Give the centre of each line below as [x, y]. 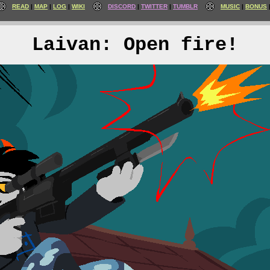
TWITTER [154, 6]
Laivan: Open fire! [135, 45]
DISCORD [122, 6]
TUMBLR [185, 6]
